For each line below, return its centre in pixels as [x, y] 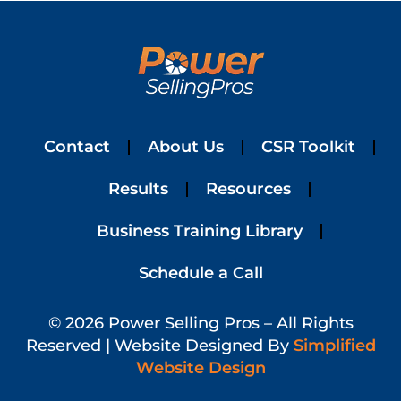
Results [138, 189]
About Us [186, 147]
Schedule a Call [200, 273]
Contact [77, 147]
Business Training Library [200, 231]
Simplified [334, 346]
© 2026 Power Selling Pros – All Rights [200, 323]
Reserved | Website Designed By [159, 346]
